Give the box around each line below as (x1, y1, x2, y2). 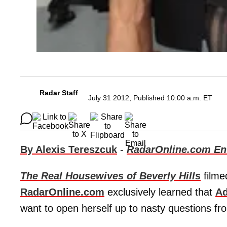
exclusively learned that (104, 186, 215, 198)
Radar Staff (40, 89, 78, 97)
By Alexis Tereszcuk (20, 144, 117, 156)
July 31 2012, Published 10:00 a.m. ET (88, 94, 212, 102)
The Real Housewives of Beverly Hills (20, 170, 201, 182)
